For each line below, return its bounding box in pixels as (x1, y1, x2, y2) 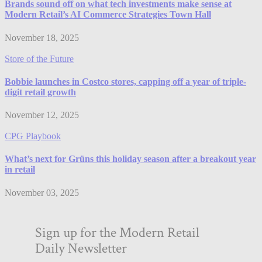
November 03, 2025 (5, 187, 79, 198)
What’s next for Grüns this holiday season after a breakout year (5, 154, 256, 164)
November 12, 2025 (5, 110, 79, 120)
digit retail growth (5, 87, 76, 97)
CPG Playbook (5, 131, 61, 142)
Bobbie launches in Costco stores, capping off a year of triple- (5, 76, 246, 87)
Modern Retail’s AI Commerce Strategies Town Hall (5, 9, 211, 20)
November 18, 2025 (5, 32, 79, 43)
